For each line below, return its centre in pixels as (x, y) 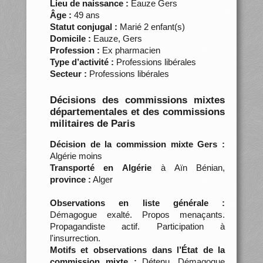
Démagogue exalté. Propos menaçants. (137, 214)
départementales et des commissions (137, 112)
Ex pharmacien (130, 50)
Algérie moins (76, 156)
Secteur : (68, 73)
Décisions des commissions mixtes (137, 100)
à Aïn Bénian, (188, 167)
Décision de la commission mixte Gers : (137, 144)
